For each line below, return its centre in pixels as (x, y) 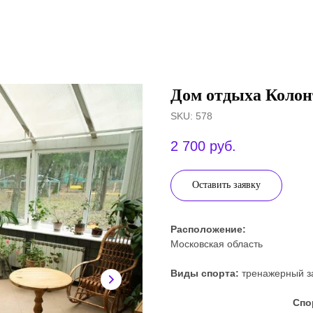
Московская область (217, 244)
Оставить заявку (226, 185)
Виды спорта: (205, 274)
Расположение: (208, 230)
